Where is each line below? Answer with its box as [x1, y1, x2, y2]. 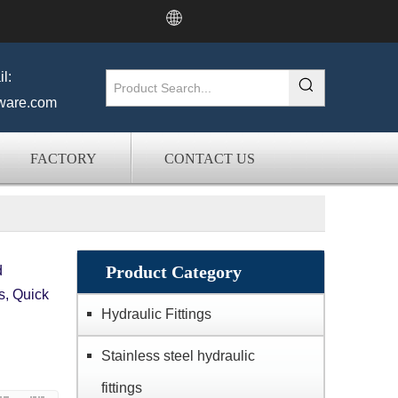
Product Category [106, 262, 242, 282]
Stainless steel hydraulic [101, 348, 255, 363]
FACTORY [30, 151, 97, 166]
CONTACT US [164, 151, 255, 166]
